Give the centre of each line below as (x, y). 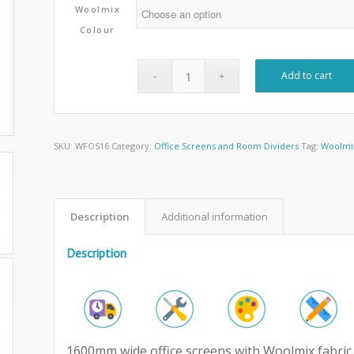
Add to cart (307, 76)
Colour (97, 30)
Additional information (215, 217)
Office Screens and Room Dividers (227, 146)
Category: (133, 146)
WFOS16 (92, 146)
